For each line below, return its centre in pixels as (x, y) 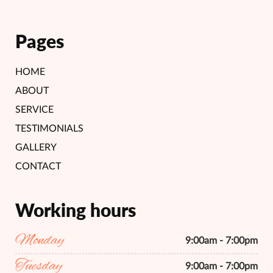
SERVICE (34, 110)
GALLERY (36, 147)
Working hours (76, 210)
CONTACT (38, 166)
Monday (40, 241)
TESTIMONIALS (49, 129)
